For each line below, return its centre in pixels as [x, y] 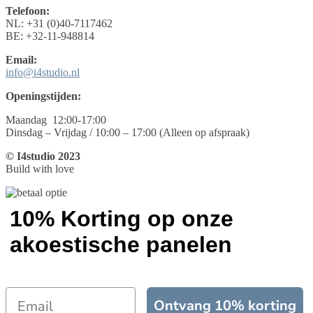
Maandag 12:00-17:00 [56, 120]
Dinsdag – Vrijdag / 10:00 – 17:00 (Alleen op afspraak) [128, 133]
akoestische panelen [124, 245]
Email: [21, 60]
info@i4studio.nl [43, 73]
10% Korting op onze [122, 219]
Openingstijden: [43, 96]
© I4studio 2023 [43, 156]
